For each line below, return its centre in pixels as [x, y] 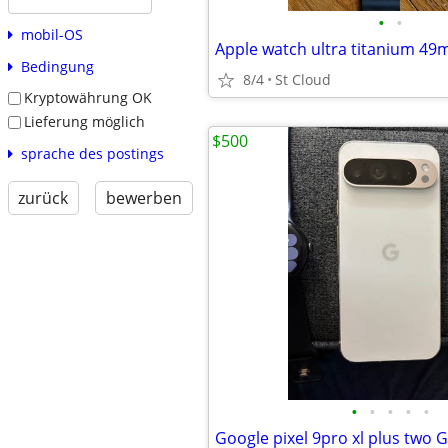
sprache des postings [92, 153]
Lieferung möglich [84, 121]
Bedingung [57, 67]
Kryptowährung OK [87, 98]
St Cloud [303, 79]
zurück [43, 197]
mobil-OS [51, 35]
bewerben [143, 197]
